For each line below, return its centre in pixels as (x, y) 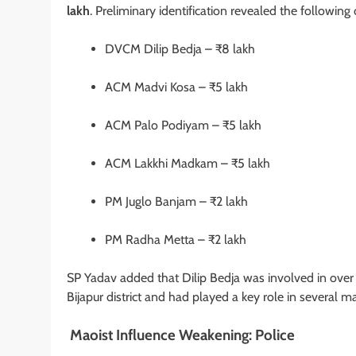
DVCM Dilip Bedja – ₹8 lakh (180, 48)
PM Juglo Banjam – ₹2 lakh (176, 201)
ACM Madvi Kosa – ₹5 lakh (176, 87)
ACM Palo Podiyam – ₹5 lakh (183, 125)
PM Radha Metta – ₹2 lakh (176, 239)
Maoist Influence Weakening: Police (181, 335)
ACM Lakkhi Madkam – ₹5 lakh (188, 163)
